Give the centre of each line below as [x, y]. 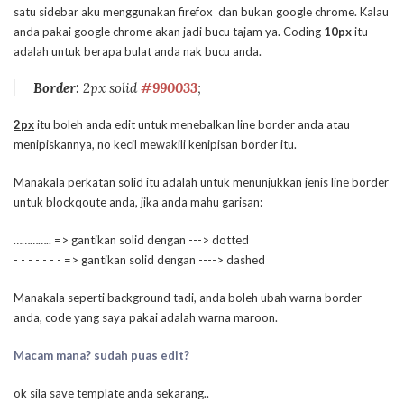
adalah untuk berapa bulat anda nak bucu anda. [138, 52]
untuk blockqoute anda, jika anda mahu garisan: [138, 202]
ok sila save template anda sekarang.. [111, 394]
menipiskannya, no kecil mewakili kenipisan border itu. [155, 145]
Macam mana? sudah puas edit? [101, 356]
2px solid [110, 88]
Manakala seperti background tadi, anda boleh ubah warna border [188, 298]
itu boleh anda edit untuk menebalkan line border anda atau [192, 125]
